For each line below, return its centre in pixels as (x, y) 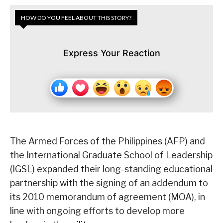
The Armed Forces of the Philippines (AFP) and (108, 141)
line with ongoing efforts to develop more (97, 211)
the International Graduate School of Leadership (111, 155)
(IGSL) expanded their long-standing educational (111, 169)
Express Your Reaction (111, 53)
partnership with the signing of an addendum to (109, 183)
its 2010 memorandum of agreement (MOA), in (108, 197)
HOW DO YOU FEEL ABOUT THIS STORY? (76, 18)
